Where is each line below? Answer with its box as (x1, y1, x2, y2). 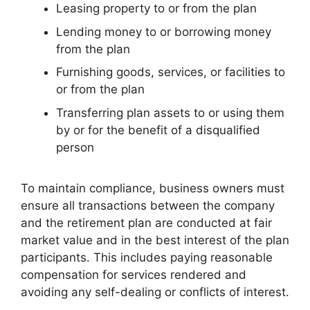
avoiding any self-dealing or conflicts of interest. (21, 284, 289, 299)
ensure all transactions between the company (21, 198, 275, 212)
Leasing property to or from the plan (56, 1, 257, 16)
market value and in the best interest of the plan (21, 232, 289, 247)
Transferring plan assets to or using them (56, 105, 284, 120)
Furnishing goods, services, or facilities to (56, 65, 285, 80)
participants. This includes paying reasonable (21, 250, 273, 264)
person (56, 140, 94, 154)
